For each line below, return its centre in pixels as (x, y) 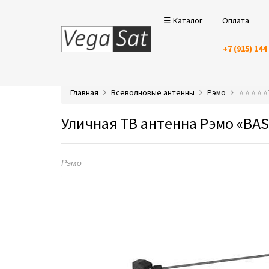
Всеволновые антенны (153, 92)
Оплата (236, 20)
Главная (84, 92)
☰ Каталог (183, 20)
